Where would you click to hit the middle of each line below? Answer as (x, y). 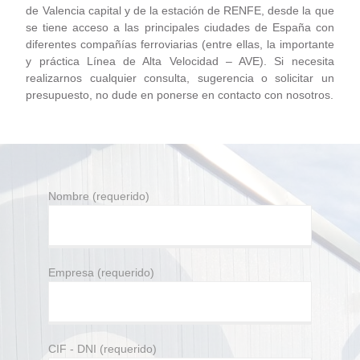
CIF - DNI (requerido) (102, 349)
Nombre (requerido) (99, 196)
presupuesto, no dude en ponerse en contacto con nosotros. (180, 95)
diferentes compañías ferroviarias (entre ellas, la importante (180, 44)
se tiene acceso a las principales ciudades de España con (180, 27)
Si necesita (304, 61)
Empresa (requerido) (101, 272)
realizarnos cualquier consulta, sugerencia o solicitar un (180, 78)
